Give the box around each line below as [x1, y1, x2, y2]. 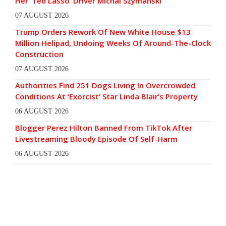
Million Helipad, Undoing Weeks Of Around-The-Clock [15, 37, 211, 48]
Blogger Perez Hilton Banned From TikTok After [15, 122, 192, 133]
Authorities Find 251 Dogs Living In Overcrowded [15, 80, 195, 90]
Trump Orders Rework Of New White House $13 [15, 26, 191, 37]
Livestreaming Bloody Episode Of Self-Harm [15, 133, 178, 144]
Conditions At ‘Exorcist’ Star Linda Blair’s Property [15, 91, 198, 101]
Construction [15, 48, 64, 59]
